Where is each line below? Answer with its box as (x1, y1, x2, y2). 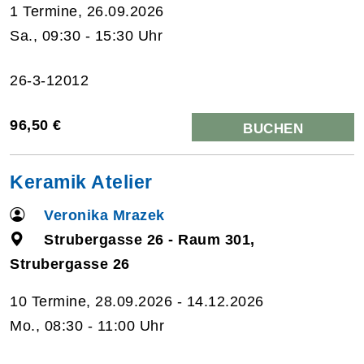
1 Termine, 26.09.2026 (10, 2, 164, 19)
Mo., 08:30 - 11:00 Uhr (10, 317, 164, 334)
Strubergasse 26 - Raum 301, (44, 231, 255, 248)
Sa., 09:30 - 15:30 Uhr (10, 27, 162, 44)
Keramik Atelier (10, 171, 153, 193)
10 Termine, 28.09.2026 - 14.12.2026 (10, 292, 264, 310)
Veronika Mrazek (44, 206, 165, 223)
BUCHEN (243, 120, 303, 136)
